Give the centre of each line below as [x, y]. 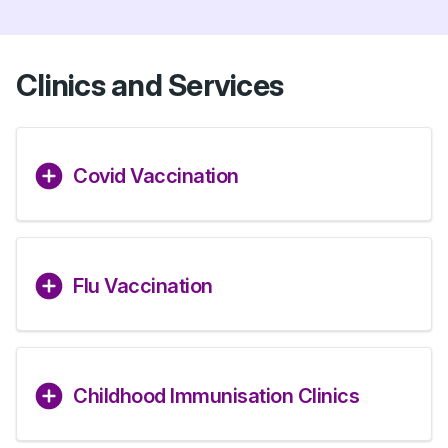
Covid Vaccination [156, 176]
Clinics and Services [149, 85]
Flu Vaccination [143, 286]
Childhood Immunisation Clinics [216, 396]
